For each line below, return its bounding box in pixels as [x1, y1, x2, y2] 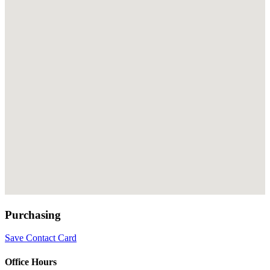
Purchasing [5, 208, 61, 221]
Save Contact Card [5, 233, 77, 243]
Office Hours [5, 256, 57, 267]
